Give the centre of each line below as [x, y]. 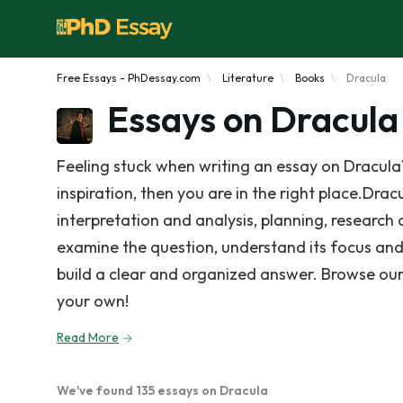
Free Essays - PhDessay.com [129, 78]
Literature [248, 78]
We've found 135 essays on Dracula [162, 390]
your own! [93, 301]
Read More [88, 337]
